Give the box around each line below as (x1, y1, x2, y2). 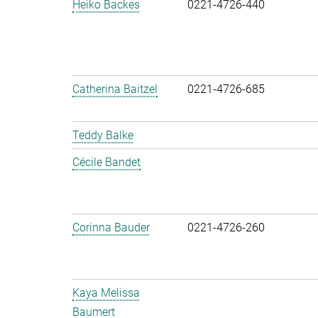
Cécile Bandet (72, 155, 141, 169)
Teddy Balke (72, 128, 133, 142)
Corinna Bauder (72, 221, 150, 234)
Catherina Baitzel (72, 82, 158, 96)
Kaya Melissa (72, 286, 140, 300)
